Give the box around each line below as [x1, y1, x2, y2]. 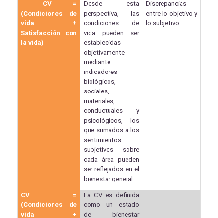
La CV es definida [84, 191, 139, 199]
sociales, [84, 87, 109, 95]
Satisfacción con [21, 29, 77, 36]
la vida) [21, 38, 44, 46]
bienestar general [84, 175, 133, 182]
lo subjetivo [146, 19, 180, 27]
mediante [84, 58, 111, 66]
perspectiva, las [84, 9, 139, 17]
